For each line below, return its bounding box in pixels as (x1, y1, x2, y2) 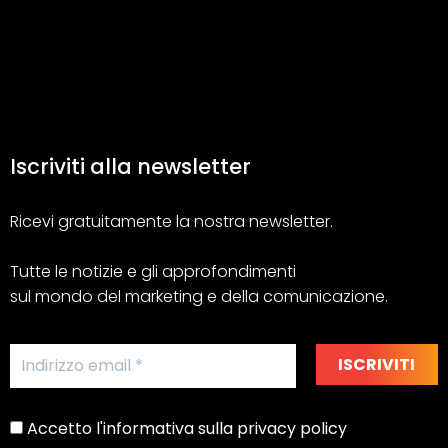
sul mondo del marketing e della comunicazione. (10, 285, 388, 309)
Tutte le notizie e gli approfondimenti (10, 260, 296, 284)
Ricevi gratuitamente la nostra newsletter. (10, 210, 333, 234)
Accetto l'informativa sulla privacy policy (23, 417, 347, 441)
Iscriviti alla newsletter (10, 152, 251, 182)
